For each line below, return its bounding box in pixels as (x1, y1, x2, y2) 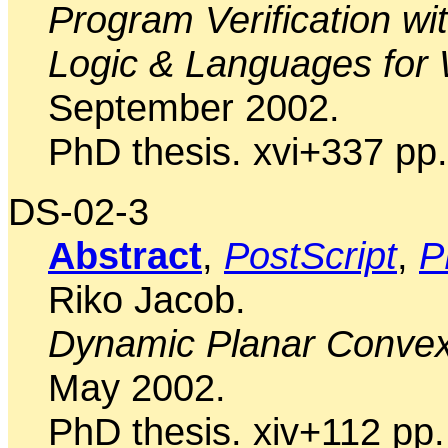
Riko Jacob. (48, 277, 246, 321)
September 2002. (48, 85, 340, 129)
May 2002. (48, 365, 226, 409)
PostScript (224, 233, 397, 277)
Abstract (48, 233, 202, 277)
